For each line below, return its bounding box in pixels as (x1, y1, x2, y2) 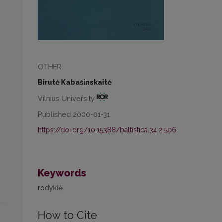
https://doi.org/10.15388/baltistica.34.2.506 (38, 126, 176, 134)
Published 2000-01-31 (38, 110, 110, 119)
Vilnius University (38, 94, 97, 103)
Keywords (38, 167, 86, 179)
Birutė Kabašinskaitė (38, 78, 111, 87)
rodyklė (38, 184, 62, 192)
